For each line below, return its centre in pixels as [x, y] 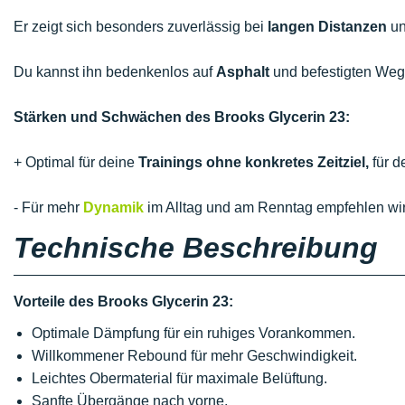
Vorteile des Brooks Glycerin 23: [123, 301]
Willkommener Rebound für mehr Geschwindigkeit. [194, 356]
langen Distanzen [327, 27]
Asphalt [243, 72]
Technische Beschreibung [196, 248]
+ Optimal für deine [76, 162]
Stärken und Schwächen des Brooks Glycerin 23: [182, 117]
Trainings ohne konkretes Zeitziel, [254, 162]
